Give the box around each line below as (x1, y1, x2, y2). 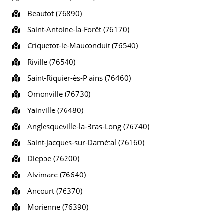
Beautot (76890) (23, 8, 82, 18)
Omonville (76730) (23, 89, 90, 99)
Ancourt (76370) (23, 186, 82, 196)
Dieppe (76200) (23, 153, 79, 163)
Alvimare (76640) (23, 170, 86, 179)
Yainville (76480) (23, 105, 83, 115)
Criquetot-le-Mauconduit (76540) (23, 41, 138, 50)
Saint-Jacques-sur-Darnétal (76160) (23, 137, 144, 147)
